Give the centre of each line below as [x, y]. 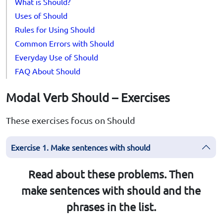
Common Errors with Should [64, 43]
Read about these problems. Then [111, 174]
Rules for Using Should [55, 29]
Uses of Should [41, 16]
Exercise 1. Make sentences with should [81, 147]
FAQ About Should [48, 71]
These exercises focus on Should [71, 120]
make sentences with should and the [111, 191]
